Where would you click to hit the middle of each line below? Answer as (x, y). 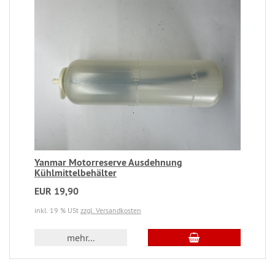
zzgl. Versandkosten (111, 211)
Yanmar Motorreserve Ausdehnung (108, 163)
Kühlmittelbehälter (76, 173)
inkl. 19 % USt (57, 211)
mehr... (81, 238)
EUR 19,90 (56, 192)
